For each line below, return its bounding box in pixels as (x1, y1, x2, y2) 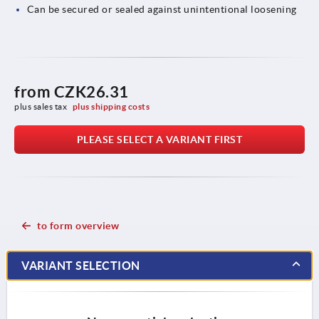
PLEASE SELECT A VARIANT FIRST (76, 133, 243, 145)
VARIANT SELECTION (21, 258, 140, 272)
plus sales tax (14, 101, 69, 111)
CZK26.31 (53, 82, 129, 100)
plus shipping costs (72, 101, 150, 111)
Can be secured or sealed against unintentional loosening (26, 3, 297, 15)
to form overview (37, 219, 119, 231)
